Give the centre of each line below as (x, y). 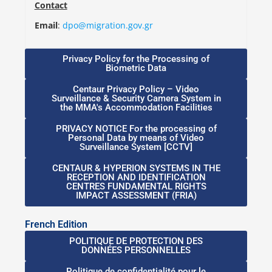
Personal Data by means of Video (136, 138)
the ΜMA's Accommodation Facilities (136, 108)
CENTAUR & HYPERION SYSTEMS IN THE (136, 168)
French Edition (56, 225)
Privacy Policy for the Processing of (136, 59)
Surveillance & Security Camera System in (136, 99)
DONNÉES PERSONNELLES (136, 250)
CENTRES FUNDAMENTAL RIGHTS (136, 187)
